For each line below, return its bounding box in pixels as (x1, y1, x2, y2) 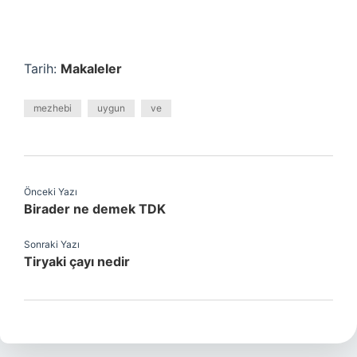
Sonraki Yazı (24, 238, 80, 250)
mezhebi (33, 102, 72, 114)
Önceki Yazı (24, 186, 77, 198)
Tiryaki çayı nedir (24, 253, 130, 269)
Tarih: (24, 61, 61, 76)
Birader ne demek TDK (24, 201, 166, 217)
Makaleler (61, 61, 122, 76)
